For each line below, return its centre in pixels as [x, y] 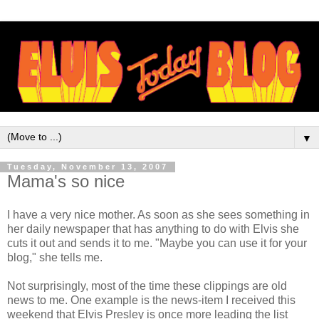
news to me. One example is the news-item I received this [151, 300]
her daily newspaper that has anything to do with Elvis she [153, 229]
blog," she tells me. [55, 258]
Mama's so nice [66, 181]
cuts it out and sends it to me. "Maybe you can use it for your [157, 244]
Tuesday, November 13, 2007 [88, 167]
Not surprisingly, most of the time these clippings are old [147, 286]
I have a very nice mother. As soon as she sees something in [158, 215]
